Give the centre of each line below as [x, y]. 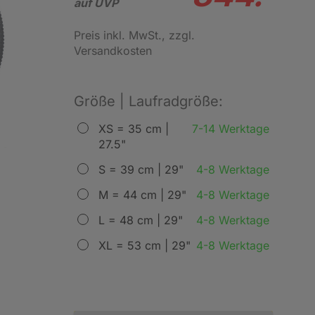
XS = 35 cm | [133, 129]
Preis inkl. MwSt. [117, 35]
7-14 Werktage [231, 129]
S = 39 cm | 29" [141, 169]
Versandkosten [112, 51]
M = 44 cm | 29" [142, 195]
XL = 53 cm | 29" [144, 245]
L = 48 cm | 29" [140, 220]
